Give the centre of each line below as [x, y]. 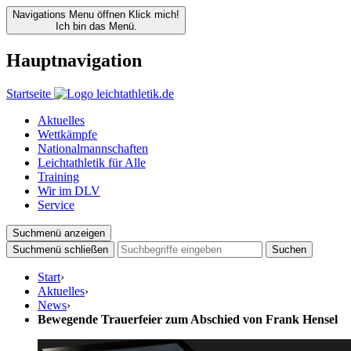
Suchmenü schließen [60, 249]
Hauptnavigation [74, 60]
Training [58, 176]
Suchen [289, 249]
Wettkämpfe [67, 134]
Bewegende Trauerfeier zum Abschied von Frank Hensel [188, 319]
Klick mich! [154, 14]
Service [56, 204]
